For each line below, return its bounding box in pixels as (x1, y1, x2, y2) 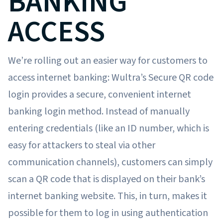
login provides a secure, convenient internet (8, 87, 191, 102)
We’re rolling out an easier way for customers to (8, 53, 208, 68)
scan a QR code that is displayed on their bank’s (8, 172, 205, 186)
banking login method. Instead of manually (8, 104, 190, 118)
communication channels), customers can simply (8, 155, 213, 169)
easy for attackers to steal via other (8, 138, 155, 152)
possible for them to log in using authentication (8, 206, 208, 220)
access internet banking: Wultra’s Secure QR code (8, 70, 214, 85)
